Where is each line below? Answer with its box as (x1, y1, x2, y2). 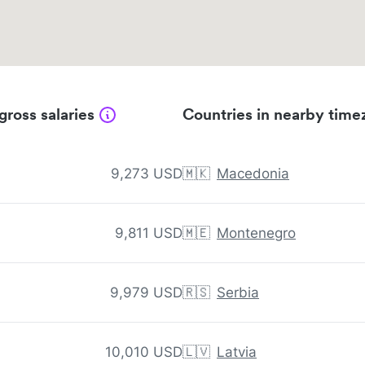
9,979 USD (110, 284, 182, 301)
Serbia (217, 284, 259, 301)
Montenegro (217, 225, 296, 242)
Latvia (217, 344, 257, 361)
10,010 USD (105, 344, 182, 361)
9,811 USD (115, 225, 182, 242)
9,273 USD (111, 165, 182, 182)
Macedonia (217, 165, 289, 182)
